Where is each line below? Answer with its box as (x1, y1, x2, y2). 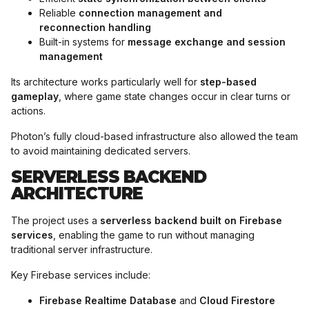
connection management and (79, 7, 222, 19)
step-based (200, 76, 257, 88)
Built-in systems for (39, 36, 128, 48)
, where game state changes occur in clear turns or (59, 90, 290, 102)
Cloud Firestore (199, 295, 275, 306)
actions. (11, 105, 46, 117)
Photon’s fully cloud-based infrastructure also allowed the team (11, 130, 298, 142)
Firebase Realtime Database (39, 295, 177, 306)
